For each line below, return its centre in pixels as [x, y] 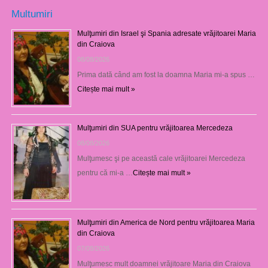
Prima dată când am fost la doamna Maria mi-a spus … [166, 74]
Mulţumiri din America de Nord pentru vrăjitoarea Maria [166, 222]
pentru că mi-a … [105, 173]
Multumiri [32, 13]
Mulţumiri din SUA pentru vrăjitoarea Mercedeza [155, 128]
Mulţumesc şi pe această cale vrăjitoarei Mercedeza [161, 158]
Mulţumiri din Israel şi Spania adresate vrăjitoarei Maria [166, 33]
